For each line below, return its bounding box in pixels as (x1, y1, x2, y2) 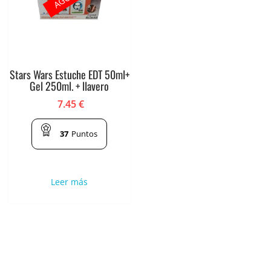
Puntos (71, 128, 98, 140)
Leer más (51, 176, 88, 188)
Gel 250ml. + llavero (30, 77, 109, 94)
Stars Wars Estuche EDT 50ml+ (9, 66, 129, 82)
